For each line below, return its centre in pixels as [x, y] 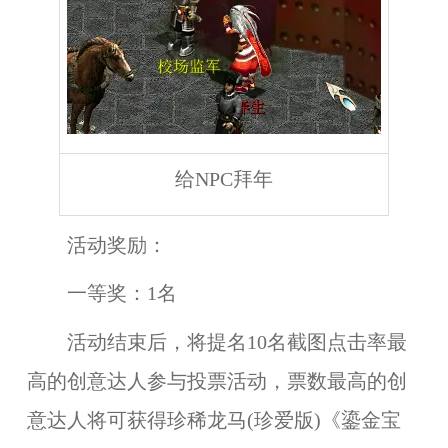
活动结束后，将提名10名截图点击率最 [216, 343]
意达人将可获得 [96, 421]
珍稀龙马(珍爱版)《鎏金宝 [283, 421]
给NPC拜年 [223, 179]
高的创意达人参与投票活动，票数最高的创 [216, 382]
